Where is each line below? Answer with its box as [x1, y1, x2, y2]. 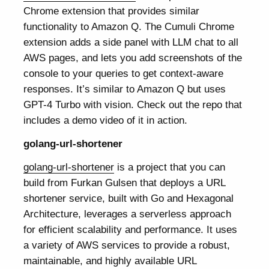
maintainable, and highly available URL [23, 255, 198, 267]
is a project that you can [114, 161, 226, 174]
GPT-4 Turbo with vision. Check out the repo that [23, 98, 243, 111]
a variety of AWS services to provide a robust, [23, 239, 231, 252]
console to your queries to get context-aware [23, 67, 224, 80]
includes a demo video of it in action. [23, 114, 188, 127]
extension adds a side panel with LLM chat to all [23, 36, 239, 49]
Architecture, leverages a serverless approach [23, 208, 232, 220]
